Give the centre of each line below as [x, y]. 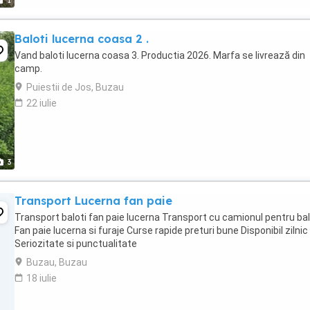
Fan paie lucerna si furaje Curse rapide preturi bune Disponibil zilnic [161, 230]
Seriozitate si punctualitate [76, 244]
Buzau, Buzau [57, 262]
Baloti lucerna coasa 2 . [82, 39]
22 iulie [42, 103]
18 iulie [42, 278]
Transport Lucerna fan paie [93, 201]
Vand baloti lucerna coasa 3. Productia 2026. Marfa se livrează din [160, 55]
